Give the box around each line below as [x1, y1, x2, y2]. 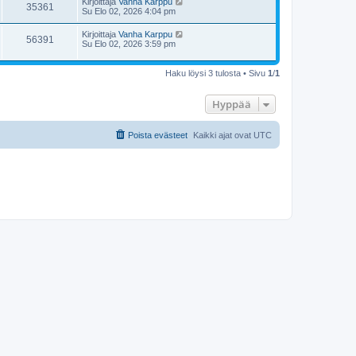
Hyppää [212, 96, 251, 111]
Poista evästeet [128, 130, 188, 140]
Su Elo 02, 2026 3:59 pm [82, 39, 176, 49]
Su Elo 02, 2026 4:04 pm [82, 6, 176, 17]
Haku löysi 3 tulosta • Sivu [165, 68, 268, 78]
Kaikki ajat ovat [193, 130, 253, 140]
